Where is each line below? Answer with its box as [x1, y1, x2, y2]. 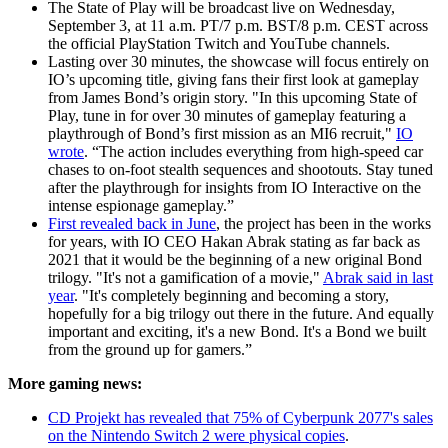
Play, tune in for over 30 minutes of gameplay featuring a [48, 106, 406, 124]
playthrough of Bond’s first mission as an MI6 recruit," [48, 124, 396, 142]
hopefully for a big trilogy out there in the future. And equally [48, 304, 434, 322]
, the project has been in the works [216, 214, 431, 232]
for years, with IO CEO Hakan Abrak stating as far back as [48, 232, 420, 250]
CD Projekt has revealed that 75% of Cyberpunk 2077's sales [48, 408, 433, 426]
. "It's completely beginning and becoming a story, [74, 286, 389, 304]
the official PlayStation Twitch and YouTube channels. [48, 34, 390, 52]
